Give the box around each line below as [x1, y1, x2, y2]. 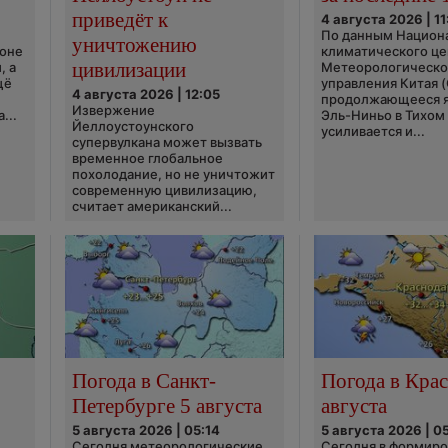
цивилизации [71, 57, 186, 82]
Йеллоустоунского [71, 118, 194, 134]
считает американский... [71, 198, 232, 214]
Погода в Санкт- [71, 368, 216, 393]
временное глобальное [71, 150, 223, 166]
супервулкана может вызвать [71, 134, 262, 150]
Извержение [71, 102, 155, 118]
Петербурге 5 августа [71, 393, 262, 418]
